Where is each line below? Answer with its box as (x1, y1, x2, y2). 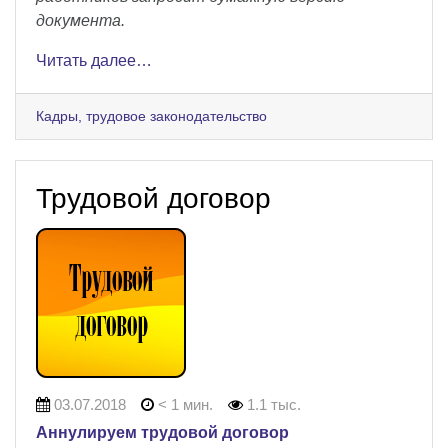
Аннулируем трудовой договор (36, 423, 289, 441)
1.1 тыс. (243, 395, 302, 413)
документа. (36, 11, 125, 29)
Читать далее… (36, 51, 152, 69)
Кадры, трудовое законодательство (36, 107, 267, 124)
